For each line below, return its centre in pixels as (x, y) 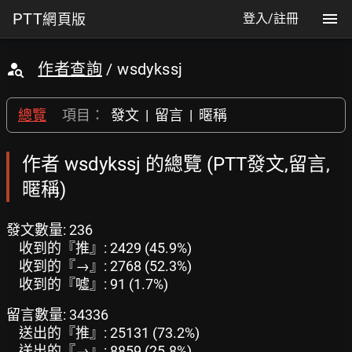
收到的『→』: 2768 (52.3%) (105, 266)
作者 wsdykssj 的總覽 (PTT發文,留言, (176, 164)
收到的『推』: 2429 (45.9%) (105, 248)
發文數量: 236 (49, 230)
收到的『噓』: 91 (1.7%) (93, 284)
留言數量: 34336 (57, 315)
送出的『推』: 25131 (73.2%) (109, 333)
